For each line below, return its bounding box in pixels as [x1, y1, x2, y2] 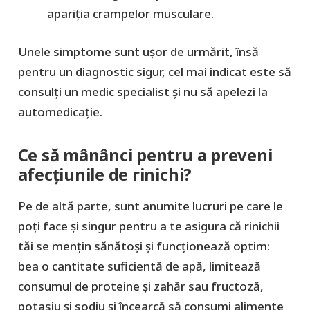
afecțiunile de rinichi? [17, 163, 192, 185]
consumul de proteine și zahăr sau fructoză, [17, 277, 264, 294]
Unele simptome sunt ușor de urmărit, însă [17, 43, 259, 60]
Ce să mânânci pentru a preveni [17, 143, 273, 166]
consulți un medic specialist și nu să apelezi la [17, 83, 268, 100]
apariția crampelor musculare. [47, 6, 214, 22]
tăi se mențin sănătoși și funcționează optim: [17, 237, 270, 254]
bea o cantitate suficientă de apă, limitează [17, 257, 261, 274]
